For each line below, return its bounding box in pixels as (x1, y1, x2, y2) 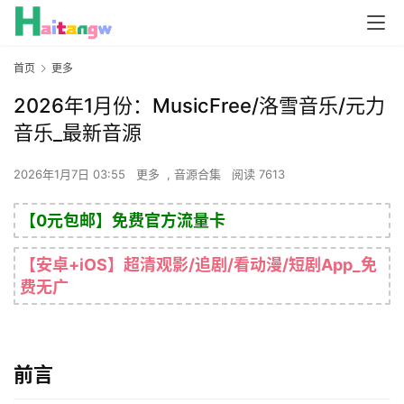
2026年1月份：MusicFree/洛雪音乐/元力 (14, 94, 385, 118)
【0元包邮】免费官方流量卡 (20, 211, 225, 231)
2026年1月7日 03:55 (14, 167, 129, 182)
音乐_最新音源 (14, 121, 142, 145)
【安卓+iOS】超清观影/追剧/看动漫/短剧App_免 (20, 255, 377, 275)
